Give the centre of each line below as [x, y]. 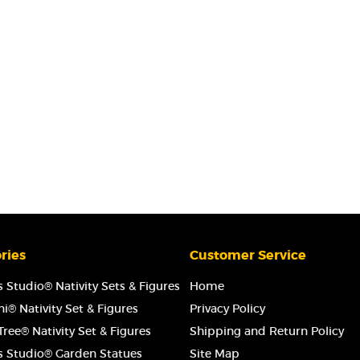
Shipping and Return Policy [267, 331]
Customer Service [248, 255]
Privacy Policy [227, 309]
